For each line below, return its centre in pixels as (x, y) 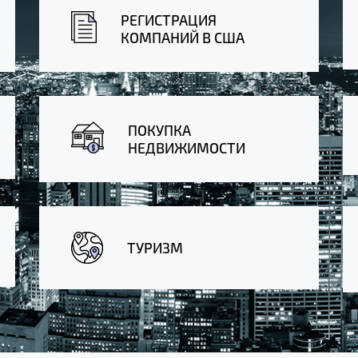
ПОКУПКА (159, 130)
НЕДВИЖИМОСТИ (187, 148)
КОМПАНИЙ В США (183, 38)
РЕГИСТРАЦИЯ (169, 20)
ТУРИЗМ (155, 248)
